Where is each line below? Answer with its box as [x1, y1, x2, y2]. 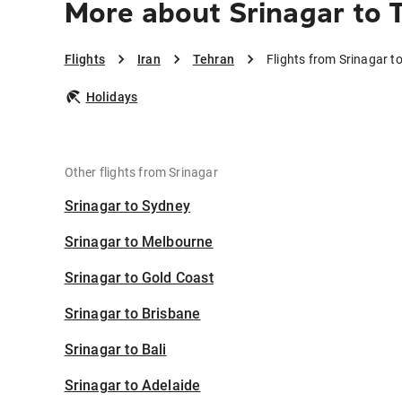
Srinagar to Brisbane [64, 305, 201, 323]
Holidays [85, 90, 138, 105]
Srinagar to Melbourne [64, 233, 214, 251]
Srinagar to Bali [64, 341, 167, 359]
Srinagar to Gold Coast [64, 269, 214, 287]
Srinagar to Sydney [64, 197, 191, 215]
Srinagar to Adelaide [64, 377, 201, 395]
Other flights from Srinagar [64, 165, 218, 180]
